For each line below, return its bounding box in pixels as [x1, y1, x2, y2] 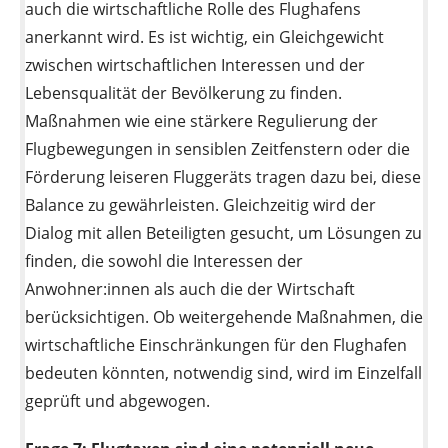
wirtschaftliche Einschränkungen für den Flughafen [25, 334, 407, 357]
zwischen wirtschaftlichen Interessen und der [25, 54, 365, 77]
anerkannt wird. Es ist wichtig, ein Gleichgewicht [25, 26, 384, 49]
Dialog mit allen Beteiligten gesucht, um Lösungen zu [25, 222, 422, 245]
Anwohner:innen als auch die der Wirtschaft [25, 278, 355, 301]
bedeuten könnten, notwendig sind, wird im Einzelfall [25, 362, 422, 385]
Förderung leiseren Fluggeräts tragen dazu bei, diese [25, 166, 421, 189]
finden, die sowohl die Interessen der [25, 250, 303, 273]
